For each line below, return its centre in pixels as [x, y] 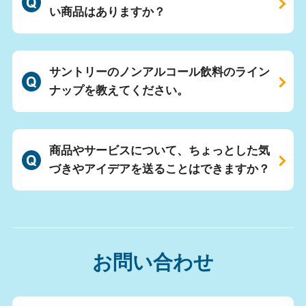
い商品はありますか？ [107, 12]
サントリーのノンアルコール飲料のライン [159, 72]
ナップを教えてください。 [119, 91]
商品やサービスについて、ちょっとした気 [159, 151]
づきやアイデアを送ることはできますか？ [159, 169]
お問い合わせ [153, 262]
